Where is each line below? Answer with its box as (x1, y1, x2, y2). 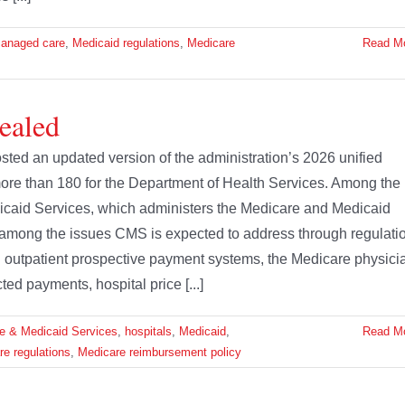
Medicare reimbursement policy (78, 345, 241, 360)
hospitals (125, 325, 172, 339)
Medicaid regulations (72, 36, 180, 51)
